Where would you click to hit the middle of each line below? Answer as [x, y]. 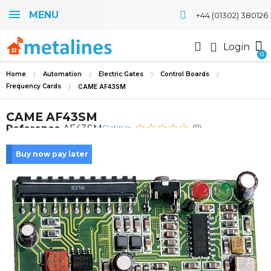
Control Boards [185, 74]
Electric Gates [121, 74]
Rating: [117, 128]
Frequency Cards [34, 86]
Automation [62, 74]
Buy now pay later [52, 154]
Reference [33, 129]
